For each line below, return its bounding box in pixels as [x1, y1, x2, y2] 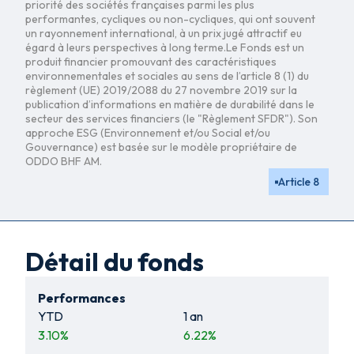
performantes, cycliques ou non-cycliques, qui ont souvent [25, 12, 315, 26]
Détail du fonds [25, 246, 204, 277]
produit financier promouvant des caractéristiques [25, 55, 277, 69]
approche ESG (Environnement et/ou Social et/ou [25, 126, 270, 140]
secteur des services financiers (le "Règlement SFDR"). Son [25, 111, 318, 126]
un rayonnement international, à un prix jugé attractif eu [25, 26, 302, 40]
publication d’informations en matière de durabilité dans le [25, 97, 314, 111]
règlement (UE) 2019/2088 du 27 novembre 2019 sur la [25, 83, 297, 97]
